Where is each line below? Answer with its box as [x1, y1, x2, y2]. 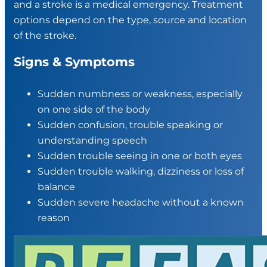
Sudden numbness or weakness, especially [38, 88, 243, 100]
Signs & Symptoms [14, 54, 136, 69]
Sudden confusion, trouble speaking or [38, 119, 223, 131]
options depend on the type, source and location [14, 14, 247, 26]
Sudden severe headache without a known [38, 197, 244, 209]
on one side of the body [38, 104, 153, 116]
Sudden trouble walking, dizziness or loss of [38, 166, 244, 178]
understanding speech [38, 135, 150, 147]
